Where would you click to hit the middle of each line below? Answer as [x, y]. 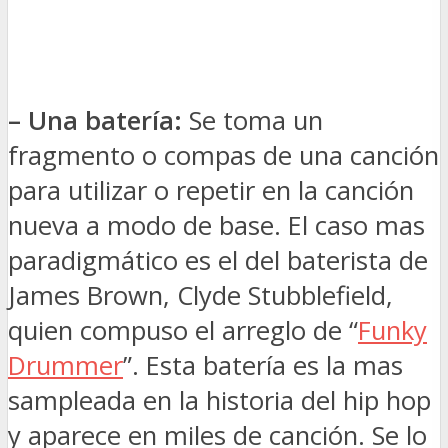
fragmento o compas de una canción [223, 156]
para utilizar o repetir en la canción [211, 191]
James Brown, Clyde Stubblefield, [200, 296]
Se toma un [252, 121]
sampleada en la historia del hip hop [219, 401]
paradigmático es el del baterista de [218, 261]
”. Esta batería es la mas [263, 366]
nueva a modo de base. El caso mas [216, 226]
